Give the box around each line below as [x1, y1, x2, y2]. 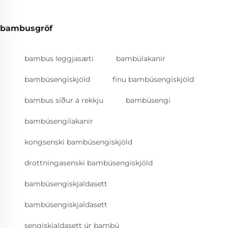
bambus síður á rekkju [24, 95, 103, 105]
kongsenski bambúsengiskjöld [24, 137, 132, 147]
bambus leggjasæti [24, 53, 94, 63]
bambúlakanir [116, 53, 165, 63]
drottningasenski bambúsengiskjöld [24, 158, 153, 167]
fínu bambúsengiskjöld [112, 74, 194, 84]
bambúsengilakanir [24, 116, 93, 126]
